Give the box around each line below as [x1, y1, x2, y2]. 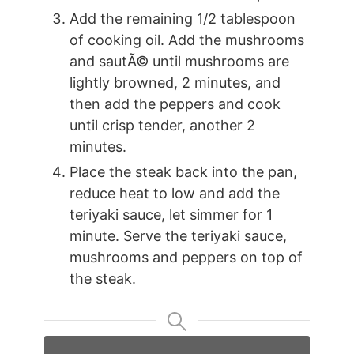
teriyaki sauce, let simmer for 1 [69, 206, 273, 224]
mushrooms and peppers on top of [69, 249, 303, 266]
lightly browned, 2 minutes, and [69, 74, 281, 92]
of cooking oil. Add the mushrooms [69, 32, 304, 49]
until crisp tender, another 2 [69, 117, 255, 134]
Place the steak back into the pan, [69, 164, 297, 181]
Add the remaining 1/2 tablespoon [69, 10, 296, 28]
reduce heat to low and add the [69, 185, 280, 202]
